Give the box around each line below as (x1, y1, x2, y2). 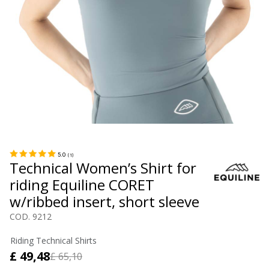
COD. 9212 (10, 210, 52, 222)
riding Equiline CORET (10, 174, 154, 195)
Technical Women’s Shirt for (10, 157, 196, 178)
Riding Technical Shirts (10, 235, 97, 247)
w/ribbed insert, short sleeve (10, 191, 199, 211)
